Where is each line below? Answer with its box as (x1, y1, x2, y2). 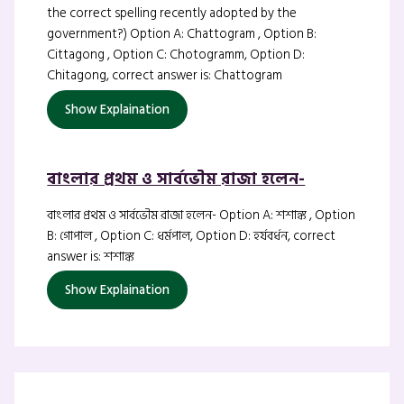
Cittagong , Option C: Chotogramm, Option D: (47, 43, 306, 65)
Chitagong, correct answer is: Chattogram (47, 64, 283, 86)
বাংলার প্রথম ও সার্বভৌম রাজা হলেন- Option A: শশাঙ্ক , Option (47, 204, 356, 225)
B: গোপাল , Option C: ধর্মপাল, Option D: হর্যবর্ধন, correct (47, 225, 336, 246)
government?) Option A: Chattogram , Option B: (47, 23, 317, 44)
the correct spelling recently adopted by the (47, 2, 298, 23)
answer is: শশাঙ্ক (47, 245, 135, 267)
